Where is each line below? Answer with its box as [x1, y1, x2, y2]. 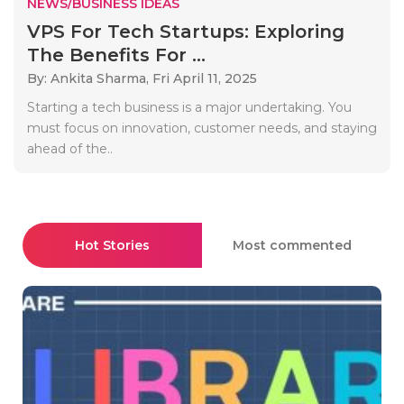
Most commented [232, 236, 352, 253]
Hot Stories [75, 236, 150, 253]
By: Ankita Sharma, [27, 69, 152, 87]
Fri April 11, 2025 [152, 69, 257, 87]
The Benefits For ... [27, 43, 206, 66]
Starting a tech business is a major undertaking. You [27, 98, 352, 115]
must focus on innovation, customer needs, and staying [27, 119, 377, 136]
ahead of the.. [27, 140, 113, 157]
